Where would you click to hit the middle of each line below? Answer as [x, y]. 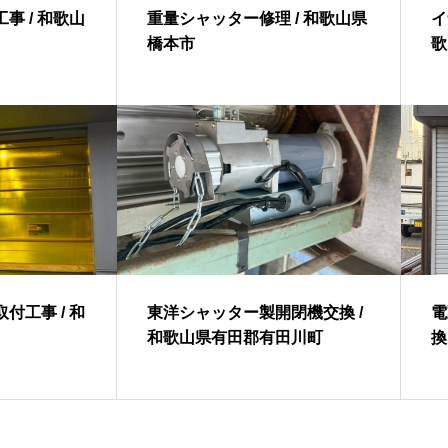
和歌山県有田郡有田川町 [235, 337]
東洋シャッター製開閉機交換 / [255, 312]
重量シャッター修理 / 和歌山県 [257, 18]
